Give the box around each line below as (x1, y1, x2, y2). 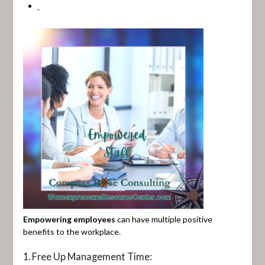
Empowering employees (22, 214, 115, 224)
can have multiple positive (115, 214, 212, 224)
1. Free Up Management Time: (22, 250, 152, 262)
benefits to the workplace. (22, 226, 121, 237)
